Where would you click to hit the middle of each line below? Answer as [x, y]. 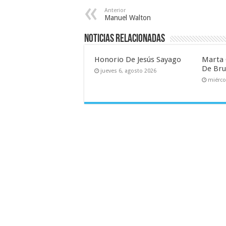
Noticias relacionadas [125, 39]
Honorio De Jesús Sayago [138, 60]
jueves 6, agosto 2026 [128, 71]
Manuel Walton [128, 18]
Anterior [115, 10]
